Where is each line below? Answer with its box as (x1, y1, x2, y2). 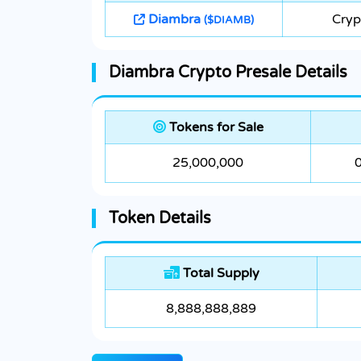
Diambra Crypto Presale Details (109, 63, 347, 83)
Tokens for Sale (165, 119, 263, 136)
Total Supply (179, 265, 259, 282)
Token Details (109, 209, 211, 229)
